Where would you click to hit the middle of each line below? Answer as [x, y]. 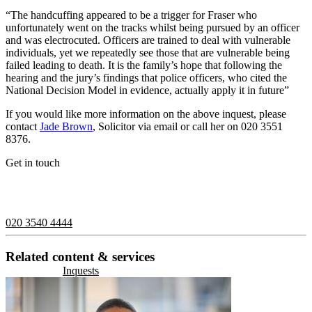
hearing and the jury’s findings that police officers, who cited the [146, 77]
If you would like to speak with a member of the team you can [142, 186]
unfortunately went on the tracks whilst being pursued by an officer [153, 27]
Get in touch [33, 162]
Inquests [81, 270]
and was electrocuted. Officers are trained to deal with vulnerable [148, 40]
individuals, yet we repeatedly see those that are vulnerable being [148, 52]
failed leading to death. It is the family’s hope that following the [144, 65]
